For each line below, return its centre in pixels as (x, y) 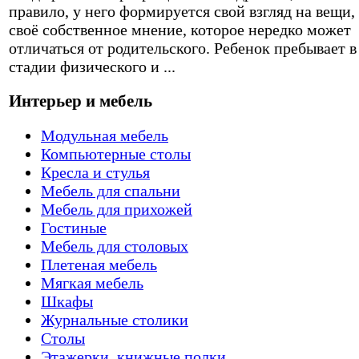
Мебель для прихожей (117, 209)
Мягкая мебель (92, 282)
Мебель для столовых (115, 246)
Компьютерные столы (116, 153)
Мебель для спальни (111, 190)
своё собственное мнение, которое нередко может (180, 30)
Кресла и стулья (95, 172)
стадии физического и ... (92, 67)
